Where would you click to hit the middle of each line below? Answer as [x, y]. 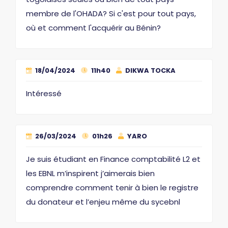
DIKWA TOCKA [150, 70]
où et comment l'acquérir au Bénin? [93, 28]
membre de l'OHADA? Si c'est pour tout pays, [111, 13]
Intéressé [44, 93]
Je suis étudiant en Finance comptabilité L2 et [113, 159]
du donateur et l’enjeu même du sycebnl [103, 202]
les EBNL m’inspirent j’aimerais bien [90, 173]
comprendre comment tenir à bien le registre [112, 188]
